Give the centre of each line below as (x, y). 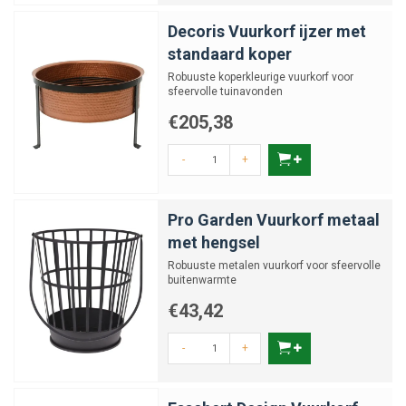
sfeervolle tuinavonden (225, 92)
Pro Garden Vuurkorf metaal (274, 220)
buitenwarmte (202, 280)
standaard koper (230, 54)
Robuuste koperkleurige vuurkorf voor (261, 77)
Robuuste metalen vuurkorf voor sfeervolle (274, 266)
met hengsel (214, 242)
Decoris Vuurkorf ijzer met (267, 31)
